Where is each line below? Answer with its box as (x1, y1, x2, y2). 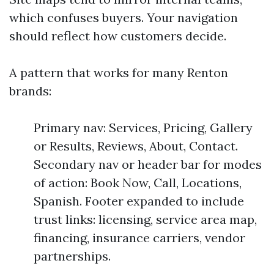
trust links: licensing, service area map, (34, 212, 257, 227)
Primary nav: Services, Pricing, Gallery (34, 120, 253, 135)
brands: (9, 83, 51, 98)
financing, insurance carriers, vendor (34, 230, 245, 245)
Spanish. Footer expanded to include (34, 193, 244, 209)
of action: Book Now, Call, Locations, (34, 175, 242, 190)
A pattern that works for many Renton (9, 65, 228, 80)
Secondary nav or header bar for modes (34, 157, 262, 172)
